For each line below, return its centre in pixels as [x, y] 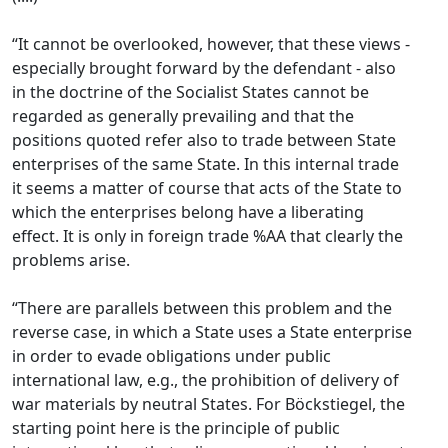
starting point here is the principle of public [176, 428]
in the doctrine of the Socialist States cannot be [190, 92]
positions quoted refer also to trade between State [204, 140]
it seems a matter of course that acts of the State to [207, 188]
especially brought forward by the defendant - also [204, 68]
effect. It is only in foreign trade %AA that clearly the [207, 236]
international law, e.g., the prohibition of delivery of [205, 380]
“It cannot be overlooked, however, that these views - [211, 44]
